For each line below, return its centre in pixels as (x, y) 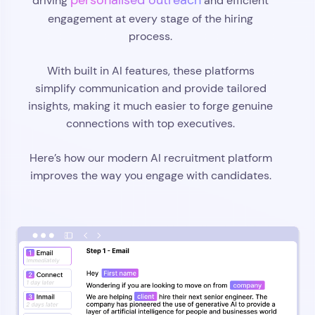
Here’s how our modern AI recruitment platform (150, 158)
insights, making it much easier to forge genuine (150, 106)
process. (150, 36)
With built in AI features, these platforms (150, 71)
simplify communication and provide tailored (150, 88)
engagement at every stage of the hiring (150, 19)
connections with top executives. (150, 123)
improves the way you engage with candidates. (150, 175)
